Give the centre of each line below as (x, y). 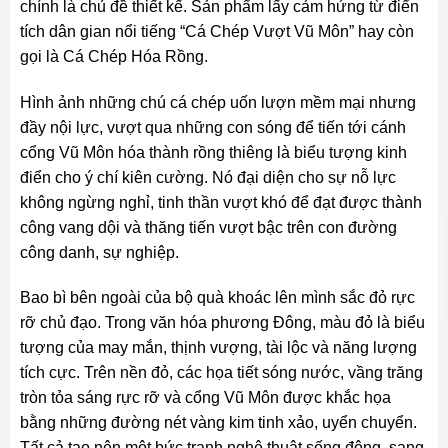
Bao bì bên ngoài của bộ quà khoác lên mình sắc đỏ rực (217, 298)
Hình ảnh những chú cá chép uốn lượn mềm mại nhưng (217, 102)
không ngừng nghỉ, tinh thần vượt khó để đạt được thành (220, 202)
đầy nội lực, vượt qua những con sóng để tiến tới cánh (212, 127)
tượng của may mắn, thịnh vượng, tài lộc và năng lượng (218, 348)
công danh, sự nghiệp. (99, 252)
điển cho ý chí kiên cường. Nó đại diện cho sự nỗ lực (207, 177)
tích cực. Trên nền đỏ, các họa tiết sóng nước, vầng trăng (221, 373)
